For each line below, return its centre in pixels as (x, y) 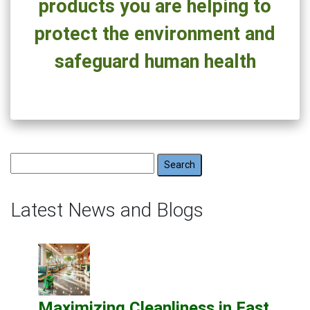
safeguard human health (155, 62)
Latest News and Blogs (107, 209)
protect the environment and (155, 34)
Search (27, 161)
